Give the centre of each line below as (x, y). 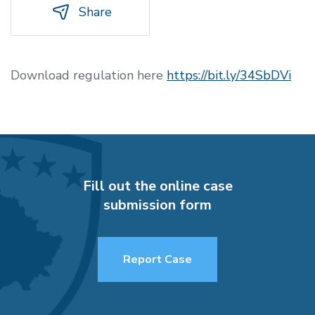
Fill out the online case (157, 186)
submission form (157, 205)
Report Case (157, 259)
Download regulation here (89, 75)
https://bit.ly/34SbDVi (229, 75)
